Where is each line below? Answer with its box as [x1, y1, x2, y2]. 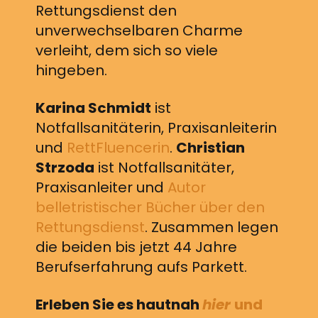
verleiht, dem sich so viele [35, 40, 218, 60]
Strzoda [35, 157, 94, 177]
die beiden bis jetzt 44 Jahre [35, 236, 237, 257]
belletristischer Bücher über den [35, 197, 265, 217]
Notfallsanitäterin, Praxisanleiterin [35, 117, 277, 138]
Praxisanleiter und [35, 177, 168, 197]
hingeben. [35, 60, 107, 80]
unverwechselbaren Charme [35, 20, 243, 40]
